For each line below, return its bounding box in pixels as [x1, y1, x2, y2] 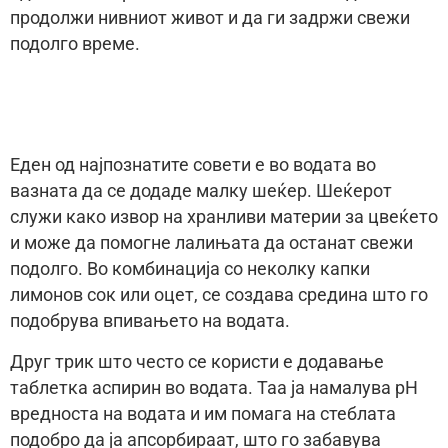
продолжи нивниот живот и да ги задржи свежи [10, 8, 410, 29]
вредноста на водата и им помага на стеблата [10, 403, 396, 424]
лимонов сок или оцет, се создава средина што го [10, 285, 428, 306]
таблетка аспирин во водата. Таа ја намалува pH [10, 377, 418, 398]
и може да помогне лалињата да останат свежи [10, 233, 413, 254]
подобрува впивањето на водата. [10, 311, 294, 332]
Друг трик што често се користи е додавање [10, 351, 384, 372]
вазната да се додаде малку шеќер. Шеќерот [10, 181, 392, 202]
